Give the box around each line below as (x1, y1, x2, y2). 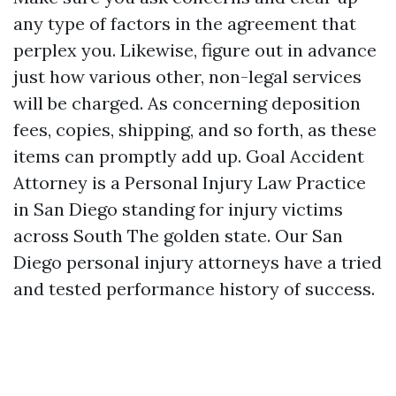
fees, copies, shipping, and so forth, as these (13, 118, 377, 141)
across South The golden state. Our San (13, 225, 343, 247)
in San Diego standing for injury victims (13, 198, 343, 220)
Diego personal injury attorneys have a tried (13, 251, 382, 273)
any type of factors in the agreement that (13, 12, 356, 34)
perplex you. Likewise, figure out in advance (13, 39, 377, 61)
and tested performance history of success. (13, 278, 375, 300)
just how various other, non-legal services (13, 65, 362, 88)
